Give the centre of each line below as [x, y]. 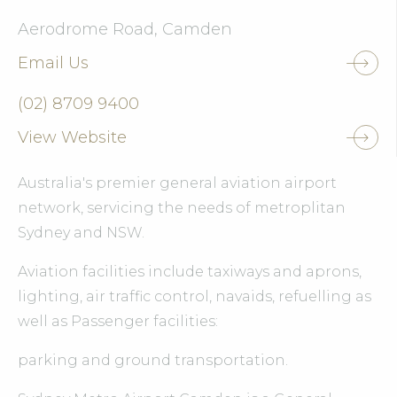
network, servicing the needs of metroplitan [182, 208]
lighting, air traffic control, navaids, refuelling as [195, 297]
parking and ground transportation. [153, 361]
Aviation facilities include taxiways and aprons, [190, 272]
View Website [72, 138]
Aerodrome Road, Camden [125, 30]
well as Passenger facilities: [118, 322]
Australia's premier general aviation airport [177, 183]
